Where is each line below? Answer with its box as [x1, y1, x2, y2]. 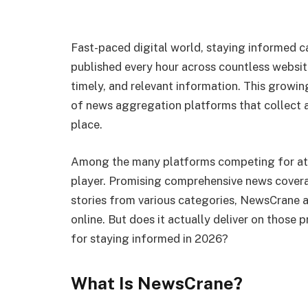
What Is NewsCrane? [71, 273, 243, 294]
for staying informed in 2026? [71, 231, 228, 245]
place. [71, 118, 102, 131]
